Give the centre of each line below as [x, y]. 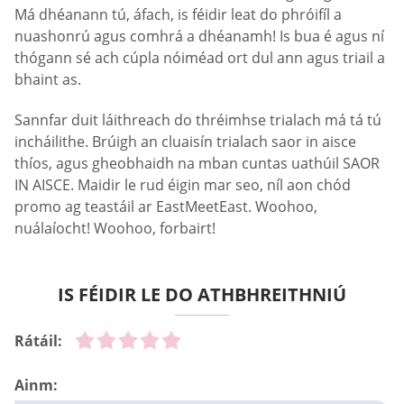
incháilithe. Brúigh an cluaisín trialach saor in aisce [185, 141]
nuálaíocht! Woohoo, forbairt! [115, 228]
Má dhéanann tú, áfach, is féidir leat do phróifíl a [178, 14]
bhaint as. [48, 79]
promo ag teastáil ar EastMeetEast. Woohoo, [166, 206]
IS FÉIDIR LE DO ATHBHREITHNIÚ [202, 294]
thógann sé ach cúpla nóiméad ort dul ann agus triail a [200, 57]
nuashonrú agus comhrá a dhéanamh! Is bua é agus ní [199, 36]
